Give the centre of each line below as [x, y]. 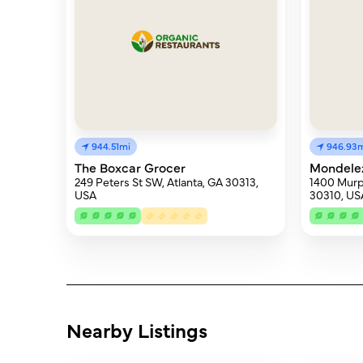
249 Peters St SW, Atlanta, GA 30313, [167, 181]
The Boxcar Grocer [130, 167]
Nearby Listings [137, 329]
